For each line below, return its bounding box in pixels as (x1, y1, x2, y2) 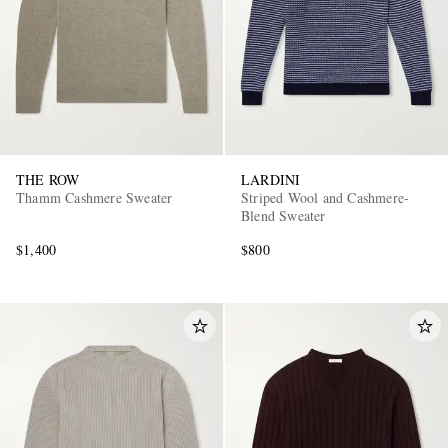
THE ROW (16, 170, 80, 190)
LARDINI (241, 170, 301, 190)
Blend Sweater (241, 206, 326, 226)
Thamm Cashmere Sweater (16, 188, 173, 208)
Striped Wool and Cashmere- (241, 188, 410, 208)
